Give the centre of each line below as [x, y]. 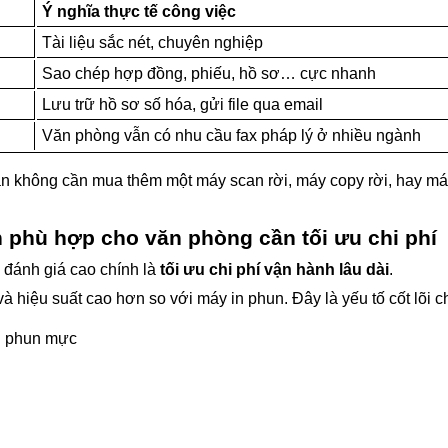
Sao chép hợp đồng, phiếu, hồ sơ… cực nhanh [209, 73]
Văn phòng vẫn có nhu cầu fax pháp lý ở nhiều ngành [231, 135]
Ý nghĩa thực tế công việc [139, 11]
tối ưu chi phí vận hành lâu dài [274, 269]
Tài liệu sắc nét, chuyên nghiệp [152, 42]
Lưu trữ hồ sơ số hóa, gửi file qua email [182, 104]
